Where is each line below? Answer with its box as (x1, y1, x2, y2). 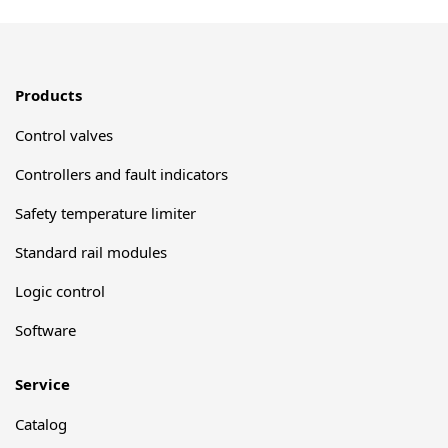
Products (15, 84, 82, 105)
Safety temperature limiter (15, 202, 196, 223)
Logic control (15, 280, 105, 301)
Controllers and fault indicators (15, 163, 228, 184)
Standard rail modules (15, 241, 167, 262)
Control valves (15, 124, 113, 145)
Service (15, 373, 70, 394)
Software (15, 319, 76, 340)
